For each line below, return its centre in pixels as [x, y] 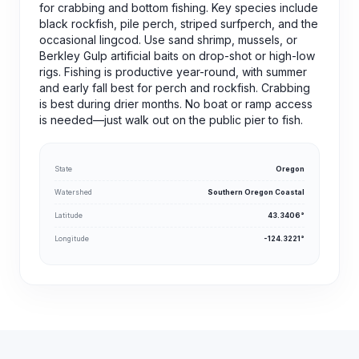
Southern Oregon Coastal [256, 192]
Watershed [73, 192]
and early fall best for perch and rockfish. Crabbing [175, 88]
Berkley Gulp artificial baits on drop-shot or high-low [177, 56]
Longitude [72, 238]
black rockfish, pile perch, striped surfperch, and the [179, 24]
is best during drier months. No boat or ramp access [176, 104]
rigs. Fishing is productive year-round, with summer [173, 72]
